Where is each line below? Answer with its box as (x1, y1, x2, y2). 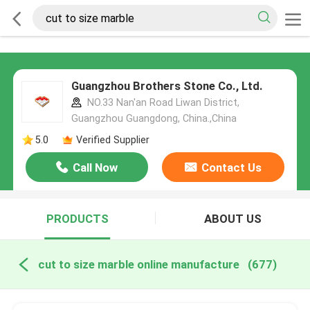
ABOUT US (203, 212, 262, 226)
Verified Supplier (75, 134, 149, 145)
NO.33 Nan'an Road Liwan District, (84, 97, 239, 109)
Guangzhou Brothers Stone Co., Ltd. (71, 79, 263, 93)
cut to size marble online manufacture (37, 257, 239, 271)
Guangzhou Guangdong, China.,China (71, 113, 237, 125)
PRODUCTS (46, 212, 109, 226)
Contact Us (201, 161, 262, 175)
